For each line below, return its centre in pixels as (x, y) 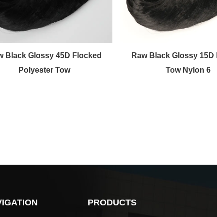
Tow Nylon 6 (188, 70)
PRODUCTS (112, 202)
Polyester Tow (44, 70)
